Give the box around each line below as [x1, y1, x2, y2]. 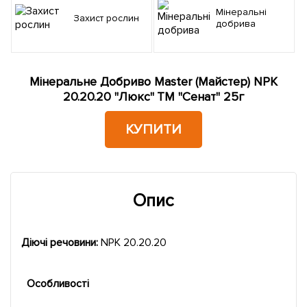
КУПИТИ [125, 121, 182, 138]
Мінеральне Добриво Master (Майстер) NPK [29, 74, 278, 90]
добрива [216, 18, 256, 30]
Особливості [26, 277, 89, 291]
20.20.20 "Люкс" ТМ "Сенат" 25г [62, 89, 245, 105]
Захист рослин [79, 12, 139, 24]
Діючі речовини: [21, 236, 101, 250]
